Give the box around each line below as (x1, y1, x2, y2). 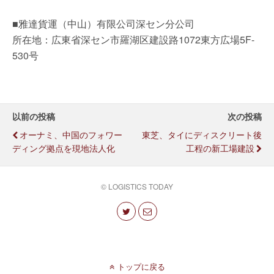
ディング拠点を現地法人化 (12, 141, 115, 154)
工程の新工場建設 (186, 141, 254, 154)
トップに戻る (117, 260, 165, 272)
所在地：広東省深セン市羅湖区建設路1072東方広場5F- (12, 32, 254, 46)
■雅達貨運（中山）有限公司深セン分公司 (12, 17, 194, 31)
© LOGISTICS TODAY (101, 181, 173, 191)
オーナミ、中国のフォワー (20, 128, 122, 141)
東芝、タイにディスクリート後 (142, 128, 262, 141)
